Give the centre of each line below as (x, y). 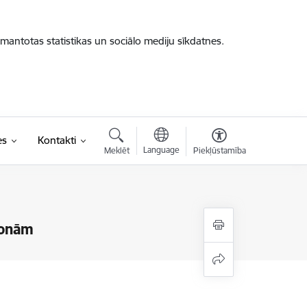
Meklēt (116, 150)
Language (161, 150)
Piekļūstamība (219, 150)
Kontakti (57, 140)
